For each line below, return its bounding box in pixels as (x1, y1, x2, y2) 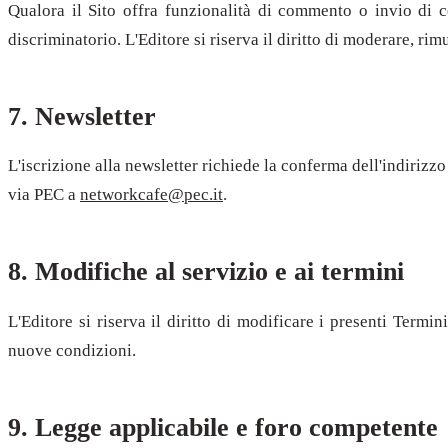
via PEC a (8, 185, 80, 205)
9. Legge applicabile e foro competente (8, 413, 438, 443)
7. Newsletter (8, 101, 156, 131)
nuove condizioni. (8, 341, 136, 361)
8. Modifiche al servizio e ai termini (8, 257, 404, 287)
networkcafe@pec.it (80, 185, 223, 205)
